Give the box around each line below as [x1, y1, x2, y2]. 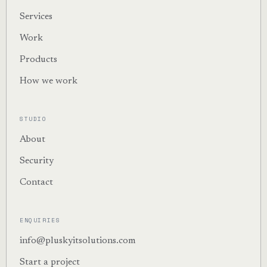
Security [19, 156, 54, 166]
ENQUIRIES [19, 215, 61, 225]
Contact [19, 177, 53, 187]
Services [19, 11, 52, 21]
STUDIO [19, 114, 47, 123]
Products [19, 54, 57, 64]
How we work [19, 76, 77, 86]
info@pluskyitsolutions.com [19, 235, 135, 246]
